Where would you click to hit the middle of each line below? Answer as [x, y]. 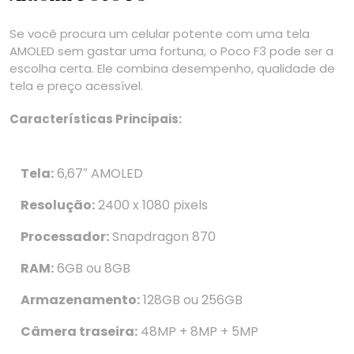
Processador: [65, 237]
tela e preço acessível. [76, 86]
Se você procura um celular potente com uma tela [160, 34]
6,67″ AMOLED [98, 174]
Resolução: [58, 205]
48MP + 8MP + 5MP [198, 332]
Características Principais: [96, 119]
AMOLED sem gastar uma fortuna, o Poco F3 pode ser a [171, 51]
